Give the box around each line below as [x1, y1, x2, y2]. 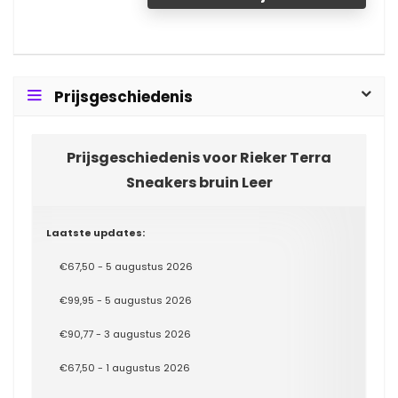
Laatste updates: [46, 226, 145, 240]
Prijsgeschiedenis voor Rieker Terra [67, 147, 331, 168]
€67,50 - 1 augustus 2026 [60, 361, 190, 375]
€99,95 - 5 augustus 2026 [60, 293, 192, 307]
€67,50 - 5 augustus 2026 [60, 259, 193, 274]
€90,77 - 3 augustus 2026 [60, 327, 191, 341]
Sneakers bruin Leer [125, 172, 273, 193]
